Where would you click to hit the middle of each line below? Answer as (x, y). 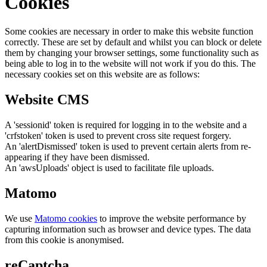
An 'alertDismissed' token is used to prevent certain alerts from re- (128, 146)
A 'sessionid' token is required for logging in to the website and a (126, 125)
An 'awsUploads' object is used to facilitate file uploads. (109, 167)
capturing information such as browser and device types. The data (128, 229)
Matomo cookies (66, 218)
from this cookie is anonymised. (64, 240)
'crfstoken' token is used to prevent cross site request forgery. (118, 135)
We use (20, 218)
